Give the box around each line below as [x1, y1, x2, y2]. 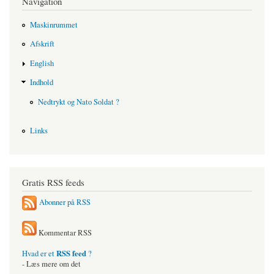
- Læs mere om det [22, 259, 81, 270]
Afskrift [29, 39, 54, 50]
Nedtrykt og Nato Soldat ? [37, 96, 119, 107]
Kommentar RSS [37, 228, 92, 239]
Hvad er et [22, 248, 56, 259]
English [29, 57, 54, 68]
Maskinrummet [29, 19, 78, 30]
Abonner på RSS [39, 197, 91, 208]
